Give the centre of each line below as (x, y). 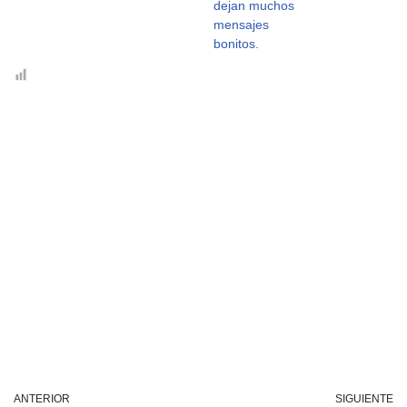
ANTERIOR (42, 399)
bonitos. (236, 44)
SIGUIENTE (364, 399)
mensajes (241, 25)
